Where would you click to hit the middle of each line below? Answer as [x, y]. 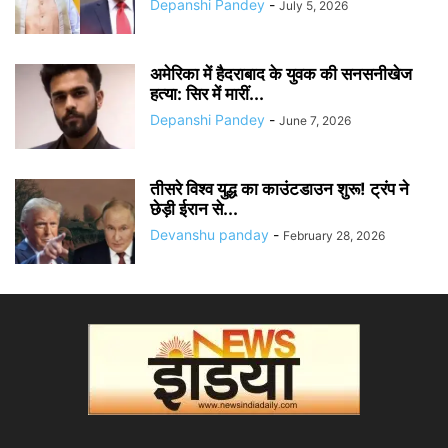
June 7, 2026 [315, 120]
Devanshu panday [209, 234]
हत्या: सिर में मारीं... [207, 94]
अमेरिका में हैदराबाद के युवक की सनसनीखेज [281, 74]
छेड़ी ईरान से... [194, 209]
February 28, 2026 [334, 235]
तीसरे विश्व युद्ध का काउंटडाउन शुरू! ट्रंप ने [279, 189]
